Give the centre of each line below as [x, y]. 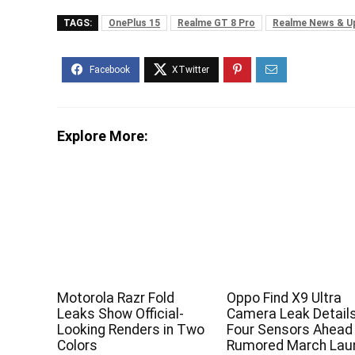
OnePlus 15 [134, 23]
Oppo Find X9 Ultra [284, 298]
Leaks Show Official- [121, 314]
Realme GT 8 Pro [216, 23]
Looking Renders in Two [131, 330]
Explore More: [103, 136]
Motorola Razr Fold [116, 298]
